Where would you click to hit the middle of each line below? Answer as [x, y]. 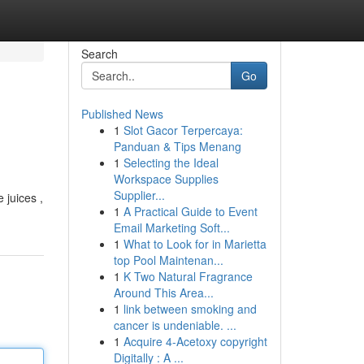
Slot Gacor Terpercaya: [183, 130]
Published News [122, 114]
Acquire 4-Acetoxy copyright [195, 341]
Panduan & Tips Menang [177, 146]
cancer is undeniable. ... [175, 325]
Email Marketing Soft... [171, 227]
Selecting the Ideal [171, 162]
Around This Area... [163, 292]
